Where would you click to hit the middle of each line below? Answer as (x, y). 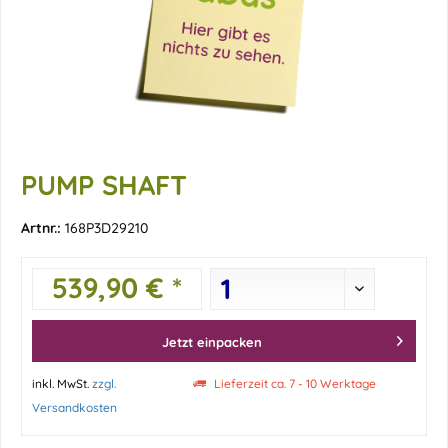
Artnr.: (43, 228)
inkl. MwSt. (62, 383)
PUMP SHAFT (104, 185)
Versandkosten (74, 407)
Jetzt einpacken (212, 342)
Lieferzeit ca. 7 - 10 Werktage (294, 383)
